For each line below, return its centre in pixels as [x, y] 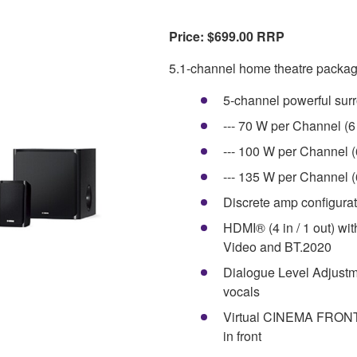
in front [242, 335]
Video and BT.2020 [277, 246]
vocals [241, 291]
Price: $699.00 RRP [227, 36]
